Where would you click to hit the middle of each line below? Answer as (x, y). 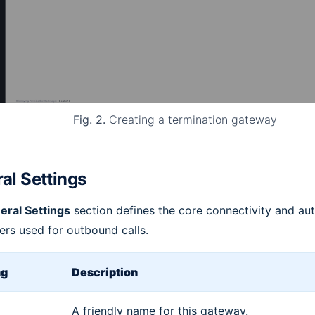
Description (105, 272)
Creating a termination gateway (191, 120)
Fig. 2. (89, 120)
